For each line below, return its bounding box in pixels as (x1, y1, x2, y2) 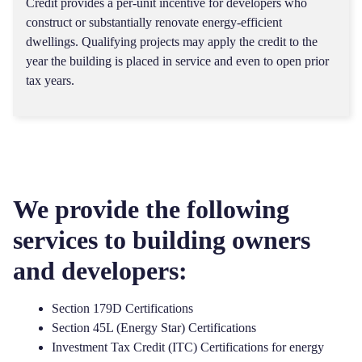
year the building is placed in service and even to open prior (26, 54, 329, 68)
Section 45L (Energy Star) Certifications (52, 321, 257, 335)
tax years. (26, 74, 74, 87)
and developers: (13, 256, 187, 285)
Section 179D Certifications (52, 301, 194, 315)
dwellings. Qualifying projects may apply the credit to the (26, 35, 318, 48)
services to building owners (13, 225, 310, 255)
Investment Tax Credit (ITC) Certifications (52, 340, 269, 354)
